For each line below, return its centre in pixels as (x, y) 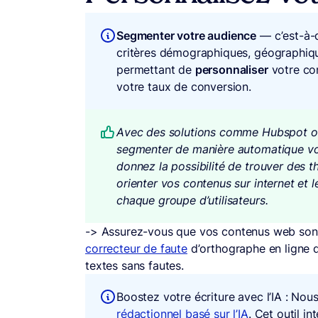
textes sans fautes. (135, 265)
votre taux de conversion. (184, 87)
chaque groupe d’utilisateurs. (192, 200)
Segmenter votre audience (187, 35)
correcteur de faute (136, 248)
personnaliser (231, 70)
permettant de (156, 70)
